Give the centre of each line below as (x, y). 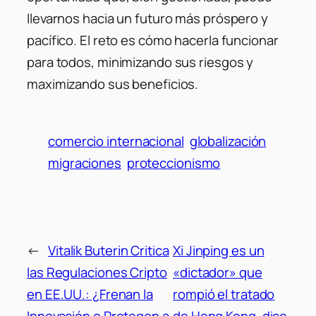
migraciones (85, 163)
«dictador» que (218, 272)
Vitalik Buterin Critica (108, 250)
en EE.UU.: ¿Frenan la (90, 294)
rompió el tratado (224, 294)
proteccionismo (174, 163)
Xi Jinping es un (219, 250)
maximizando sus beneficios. (113, 84)
